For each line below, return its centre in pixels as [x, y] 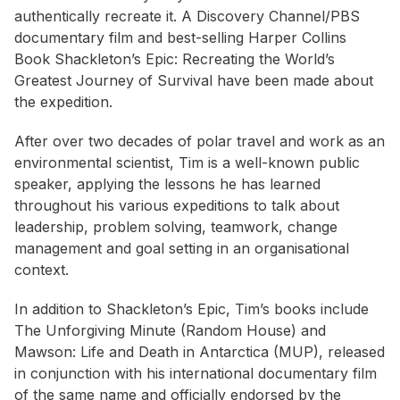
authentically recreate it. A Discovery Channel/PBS [187, 17]
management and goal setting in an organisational [182, 249]
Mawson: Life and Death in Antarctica [144, 352]
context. [42, 270]
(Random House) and [253, 331]
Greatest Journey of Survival [116, 81]
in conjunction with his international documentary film [196, 374]
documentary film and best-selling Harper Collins [180, 38]
